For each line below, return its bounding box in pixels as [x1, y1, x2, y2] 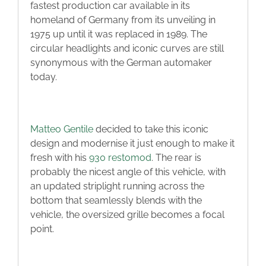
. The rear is [151, 152, 201, 164]
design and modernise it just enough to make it [30, 138, 235, 150]
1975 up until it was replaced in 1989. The [30, 28, 207, 40]
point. [30, 223, 54, 235]
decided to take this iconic [93, 123, 208, 135]
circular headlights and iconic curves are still [30, 43, 224, 55]
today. [30, 71, 57, 83]
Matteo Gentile [30, 123, 93, 135]
